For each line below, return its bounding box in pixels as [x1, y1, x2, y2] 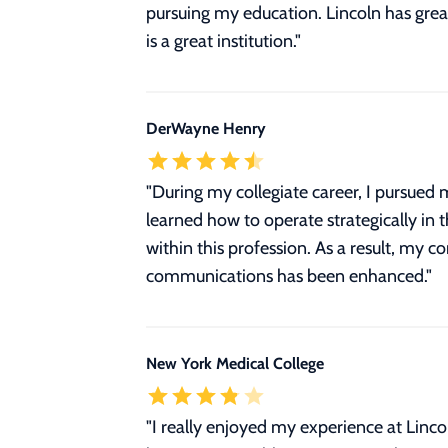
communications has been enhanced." [146, 265, 432, 287]
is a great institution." [146, 30, 301, 52]
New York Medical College [146, 354, 324, 373]
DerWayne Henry [146, 119, 266, 138]
